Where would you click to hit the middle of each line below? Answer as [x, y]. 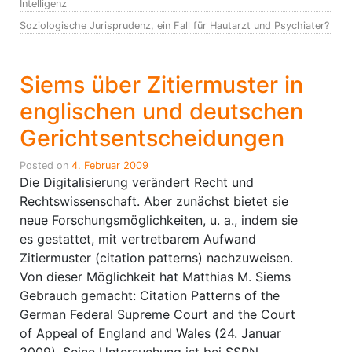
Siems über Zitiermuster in [161, 84]
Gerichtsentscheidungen [152, 138]
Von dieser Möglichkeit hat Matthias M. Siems [155, 277]
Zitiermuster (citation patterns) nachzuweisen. [156, 258]
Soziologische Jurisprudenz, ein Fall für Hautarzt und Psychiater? [174, 26]
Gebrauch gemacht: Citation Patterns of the [150, 295]
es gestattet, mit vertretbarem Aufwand [138, 239]
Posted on [46, 165]
